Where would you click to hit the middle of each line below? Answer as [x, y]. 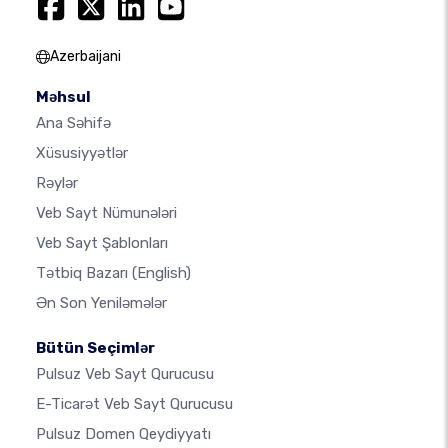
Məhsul [63, 97]
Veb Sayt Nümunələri [106, 213]
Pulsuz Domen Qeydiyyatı [123, 434]
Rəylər [57, 183]
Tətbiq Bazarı [84, 273]
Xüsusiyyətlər [82, 153]
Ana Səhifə [73, 123]
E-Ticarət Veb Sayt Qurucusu [134, 404]
